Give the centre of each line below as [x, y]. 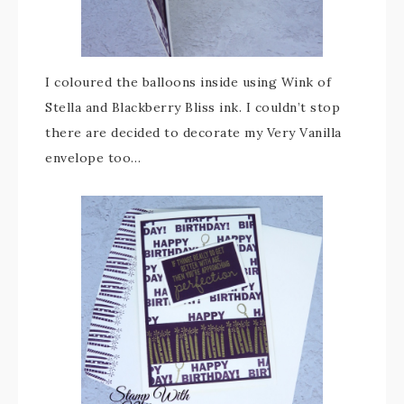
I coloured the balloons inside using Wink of [188, 83]
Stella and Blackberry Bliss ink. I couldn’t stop [193, 108]
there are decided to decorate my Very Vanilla [193, 133]
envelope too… [93, 158]
